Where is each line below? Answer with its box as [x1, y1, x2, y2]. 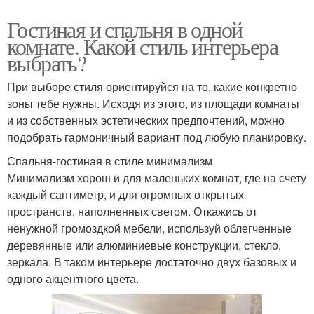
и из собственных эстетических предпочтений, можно [7, 112, 285, 129]
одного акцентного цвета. [7, 271, 139, 287]
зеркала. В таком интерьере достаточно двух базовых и [7, 254, 296, 271]
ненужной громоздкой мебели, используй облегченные [7, 220, 292, 237]
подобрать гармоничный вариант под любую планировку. [7, 129, 306, 146]
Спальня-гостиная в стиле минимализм [7, 153, 212, 170]
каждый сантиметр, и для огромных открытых [7, 186, 244, 203]
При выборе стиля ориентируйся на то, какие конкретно [7, 78, 297, 95]
